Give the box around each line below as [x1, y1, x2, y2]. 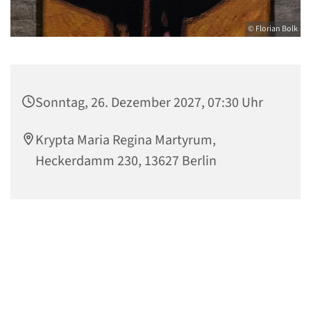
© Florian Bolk [248, 22, 298, 35]
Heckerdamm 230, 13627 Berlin [35, 151, 217, 171]
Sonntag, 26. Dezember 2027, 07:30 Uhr [35, 92, 263, 112]
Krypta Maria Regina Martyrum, [35, 130, 216, 150]
